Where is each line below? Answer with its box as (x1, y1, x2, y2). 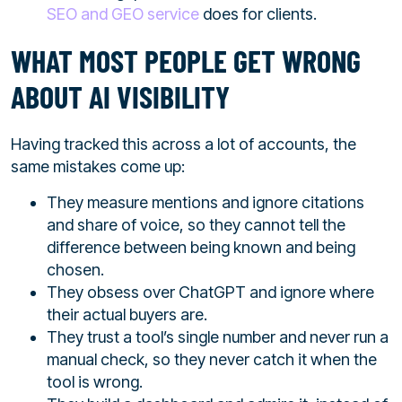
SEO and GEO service (47, 4, 199, 24)
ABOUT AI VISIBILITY (11, 78, 230, 116)
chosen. (47, 259, 104, 279)
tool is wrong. (47, 371, 143, 391)
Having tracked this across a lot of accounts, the (11, 135, 356, 154)
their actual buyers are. (47, 304, 207, 324)
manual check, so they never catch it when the (47, 349, 377, 369)
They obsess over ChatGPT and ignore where (47, 282, 374, 301)
